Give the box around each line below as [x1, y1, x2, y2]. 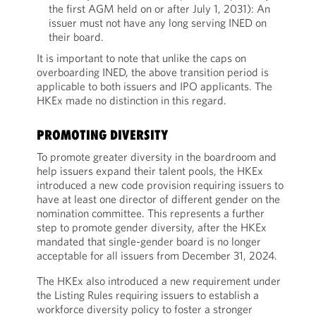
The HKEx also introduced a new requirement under [36, 274, 281, 288]
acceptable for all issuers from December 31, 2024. [36, 248, 277, 262]
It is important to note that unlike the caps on [36, 51, 246, 65]
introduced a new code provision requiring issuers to [36, 178, 284, 192]
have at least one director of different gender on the [36, 192, 280, 206]
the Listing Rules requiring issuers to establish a [36, 288, 259, 302]
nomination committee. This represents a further [36, 206, 265, 220]
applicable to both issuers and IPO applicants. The [36, 79, 272, 93]
